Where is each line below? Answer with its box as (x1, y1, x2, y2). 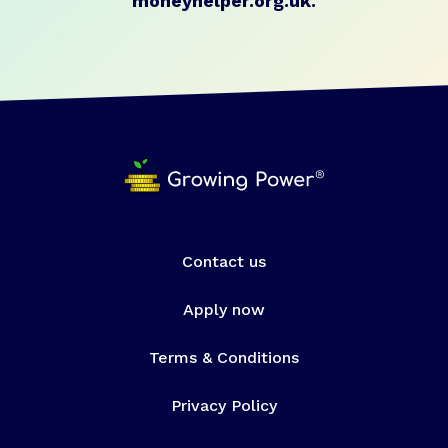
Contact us (182, 252, 266, 272)
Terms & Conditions (149, 348, 299, 368)
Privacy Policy (171, 396, 277, 416)
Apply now (183, 300, 265, 320)
